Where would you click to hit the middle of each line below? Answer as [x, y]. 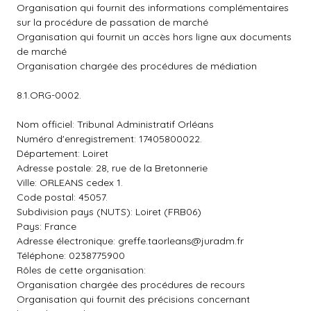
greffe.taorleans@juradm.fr [181, 241]
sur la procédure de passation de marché [112, 22]
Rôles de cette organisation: [81, 270]
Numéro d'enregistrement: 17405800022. [109, 139]
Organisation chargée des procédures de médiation [137, 66]
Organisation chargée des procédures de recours [131, 285]
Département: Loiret [62, 153]
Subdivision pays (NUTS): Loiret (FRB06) [109, 212]
